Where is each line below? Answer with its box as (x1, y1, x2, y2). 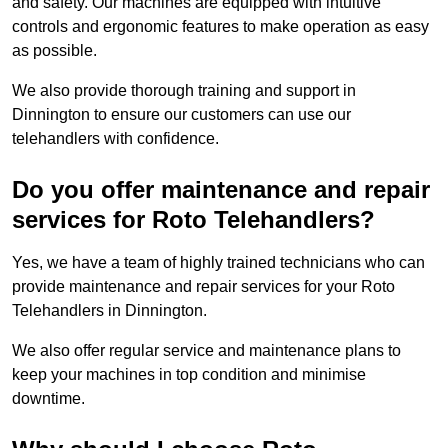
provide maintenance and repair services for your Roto (12, 278, 395, 296)
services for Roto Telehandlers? (12, 206, 375, 234)
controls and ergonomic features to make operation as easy (12, 18, 429, 36)
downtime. (12, 390, 85, 408)
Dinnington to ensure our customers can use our (12, 106, 351, 124)
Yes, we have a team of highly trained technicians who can (12, 254, 425, 272)
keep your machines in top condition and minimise (12, 366, 366, 384)
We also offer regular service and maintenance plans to (12, 342, 401, 360)
